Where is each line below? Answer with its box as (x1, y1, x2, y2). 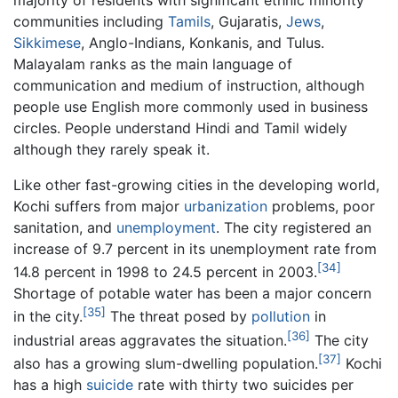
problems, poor (267, 197, 375, 216)
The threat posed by (106, 307, 251, 326)
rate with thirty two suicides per (133, 376, 354, 394)
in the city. (13, 307, 83, 326)
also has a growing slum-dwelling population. (13, 354, 318, 373)
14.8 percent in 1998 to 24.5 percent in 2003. (13, 263, 317, 282)
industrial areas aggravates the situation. (13, 331, 287, 350)
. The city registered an (216, 219, 371, 237)
